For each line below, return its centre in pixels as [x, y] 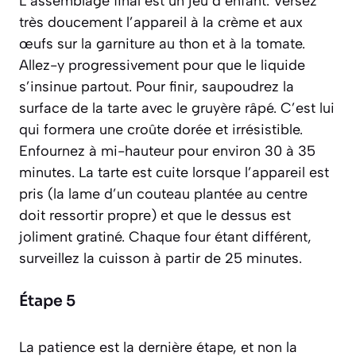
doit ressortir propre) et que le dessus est [155, 216]
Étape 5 [47, 302]
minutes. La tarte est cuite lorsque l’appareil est [174, 173]
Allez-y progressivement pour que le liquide [162, 66]
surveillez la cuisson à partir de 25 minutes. [161, 259]
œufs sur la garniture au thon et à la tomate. [162, 44]
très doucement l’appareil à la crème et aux [161, 23]
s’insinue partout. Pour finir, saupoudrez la [157, 87]
